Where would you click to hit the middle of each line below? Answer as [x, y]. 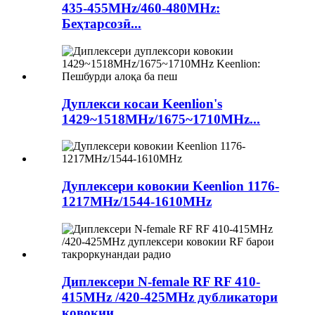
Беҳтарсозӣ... [102, 24]
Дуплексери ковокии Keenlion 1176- [171, 186]
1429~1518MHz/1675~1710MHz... [161, 119]
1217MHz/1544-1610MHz [137, 202]
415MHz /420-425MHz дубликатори [170, 297]
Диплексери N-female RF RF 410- [161, 281]
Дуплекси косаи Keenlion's [142, 103]
